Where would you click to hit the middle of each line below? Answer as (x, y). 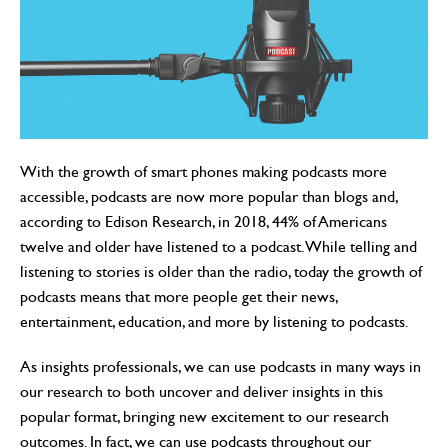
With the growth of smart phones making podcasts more (203, 171)
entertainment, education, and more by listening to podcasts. (214, 321)
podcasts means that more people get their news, (178, 296)
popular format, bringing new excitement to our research (204, 416)
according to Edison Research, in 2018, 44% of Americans (203, 221)
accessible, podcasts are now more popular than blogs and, (208, 196)
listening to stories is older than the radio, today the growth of (221, 271)
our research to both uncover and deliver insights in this (201, 391)
